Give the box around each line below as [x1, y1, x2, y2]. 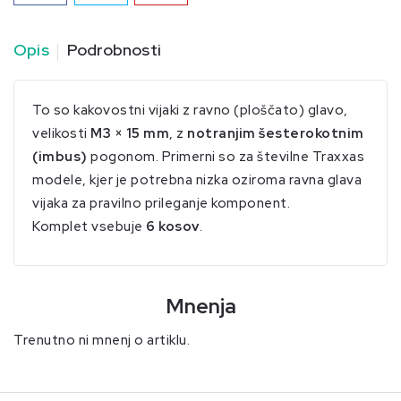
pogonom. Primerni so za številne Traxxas [87, 147, 364, 166]
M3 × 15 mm [90, 124, 169, 142]
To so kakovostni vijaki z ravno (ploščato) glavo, [32, 100, 348, 119]
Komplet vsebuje [32, 217, 146, 235]
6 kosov [146, 217, 200, 235]
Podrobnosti [66, 38, 162, 60]
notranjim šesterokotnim [187, 124, 364, 142]
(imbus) [32, 147, 88, 166]
